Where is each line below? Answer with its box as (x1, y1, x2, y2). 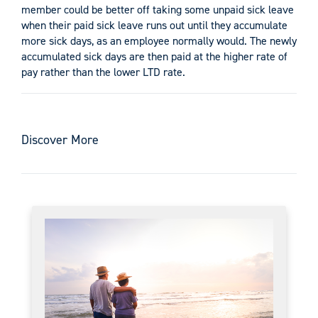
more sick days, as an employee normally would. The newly (21, 33, 297, 48)
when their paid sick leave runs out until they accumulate (21, 17, 287, 33)
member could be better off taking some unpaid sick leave (21, 1, 294, 17)
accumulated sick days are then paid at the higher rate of (21, 48, 287, 64)
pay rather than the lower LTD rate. (21, 64, 185, 79)
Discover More (21, 131, 99, 148)
